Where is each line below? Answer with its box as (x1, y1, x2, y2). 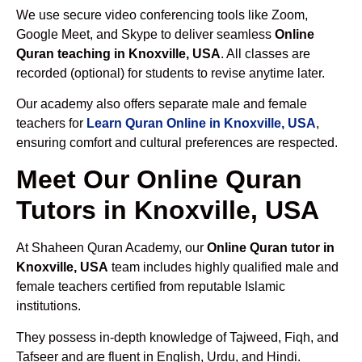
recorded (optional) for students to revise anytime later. (16, 65, 325, 80)
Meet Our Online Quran (16, 165, 302, 195)
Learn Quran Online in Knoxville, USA (86, 116, 316, 130)
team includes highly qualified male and (108, 260, 339, 275)
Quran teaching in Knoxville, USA (16, 46, 221, 61)
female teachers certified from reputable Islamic (16, 280, 285, 294)
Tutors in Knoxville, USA (16, 196, 319, 225)
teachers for (16, 116, 86, 130)
